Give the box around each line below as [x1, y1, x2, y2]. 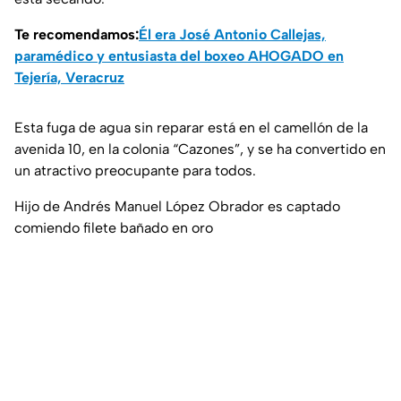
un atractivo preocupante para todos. [14, 162, 256, 180]
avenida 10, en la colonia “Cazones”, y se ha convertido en [14, 141, 386, 158]
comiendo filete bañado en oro [14, 219, 213, 237]
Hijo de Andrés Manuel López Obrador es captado [14, 198, 340, 216]
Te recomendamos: [14, 26, 139, 44]
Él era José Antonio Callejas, [139, 26, 326, 44]
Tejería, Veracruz [14, 69, 124, 87]
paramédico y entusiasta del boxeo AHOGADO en [14, 47, 344, 65]
